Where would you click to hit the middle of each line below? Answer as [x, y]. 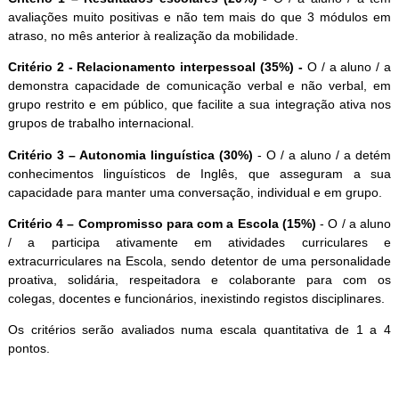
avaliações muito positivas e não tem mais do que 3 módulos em [199, 16]
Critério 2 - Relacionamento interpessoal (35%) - [157, 67]
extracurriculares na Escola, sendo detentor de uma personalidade [199, 261]
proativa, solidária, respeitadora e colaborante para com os [199, 279]
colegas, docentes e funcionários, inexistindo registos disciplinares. [196, 298]
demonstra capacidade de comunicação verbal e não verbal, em [199, 86]
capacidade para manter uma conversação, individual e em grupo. [195, 192]
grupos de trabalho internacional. [101, 123]
